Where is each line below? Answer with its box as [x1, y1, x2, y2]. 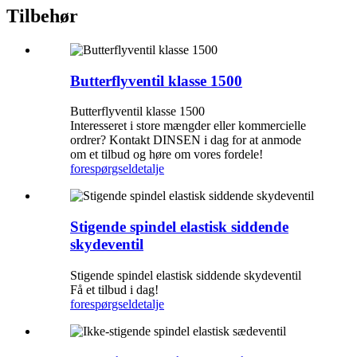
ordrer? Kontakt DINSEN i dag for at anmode [70, 133, 301, 147]
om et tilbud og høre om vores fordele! [70, 147, 263, 162]
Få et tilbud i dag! [70, 282, 159, 296]
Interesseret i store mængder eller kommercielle [70, 119, 306, 133]
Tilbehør [6, 6, 78, 27]
